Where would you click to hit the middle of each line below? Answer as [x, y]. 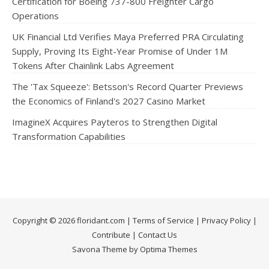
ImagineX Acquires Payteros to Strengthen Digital [115, 122]
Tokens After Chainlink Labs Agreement [93, 65]
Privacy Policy [226, 220]
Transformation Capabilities [69, 136]
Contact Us [158, 235]
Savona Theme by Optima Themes [134, 249]
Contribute [111, 235]
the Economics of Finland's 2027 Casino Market [109, 101]
